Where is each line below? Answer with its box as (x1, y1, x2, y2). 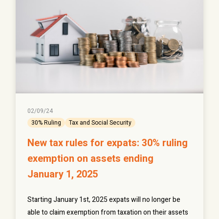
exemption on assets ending (27, 152, 153, 166)
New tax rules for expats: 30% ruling (27, 136, 188, 151)
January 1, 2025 (27, 167, 98, 182)
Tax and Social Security (69, 118, 131, 128)
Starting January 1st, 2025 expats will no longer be (27, 195, 180, 205)
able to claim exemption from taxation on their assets (27, 207, 188, 218)
